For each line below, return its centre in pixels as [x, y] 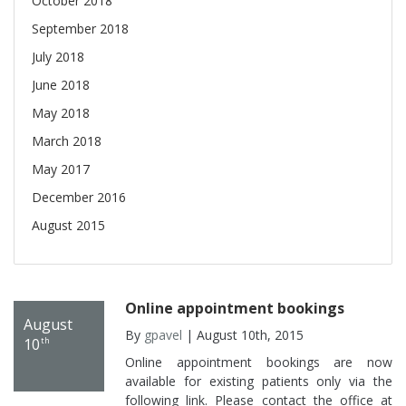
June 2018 [61, 85]
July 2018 [58, 57]
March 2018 [67, 141]
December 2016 [79, 198]
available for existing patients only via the [259, 382]
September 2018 [80, 29]
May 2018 [61, 113]
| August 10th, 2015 [243, 335]
